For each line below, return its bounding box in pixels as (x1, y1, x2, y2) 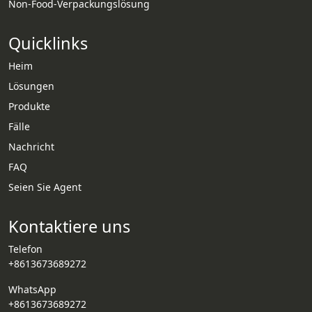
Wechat (270, 217, 298, 227)
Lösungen (8, 79, 54, 93)
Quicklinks (8, 32, 88, 55)
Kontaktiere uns (8, 215, 130, 238)
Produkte (8, 100, 50, 114)
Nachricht (8, 140, 54, 154)
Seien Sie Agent (8, 180, 81, 194)
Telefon (8, 242, 42, 256)
